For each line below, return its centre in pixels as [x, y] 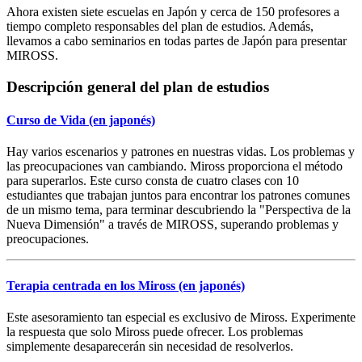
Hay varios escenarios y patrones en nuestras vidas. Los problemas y [181, 152]
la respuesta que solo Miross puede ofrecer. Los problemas [155, 331]
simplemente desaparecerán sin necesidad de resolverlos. [150, 346]
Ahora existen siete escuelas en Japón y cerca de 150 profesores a [173, 12]
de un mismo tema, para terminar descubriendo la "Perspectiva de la [179, 210]
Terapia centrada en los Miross [93, 285]
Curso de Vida [48, 120]
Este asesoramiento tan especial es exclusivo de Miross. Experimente [181, 317]
